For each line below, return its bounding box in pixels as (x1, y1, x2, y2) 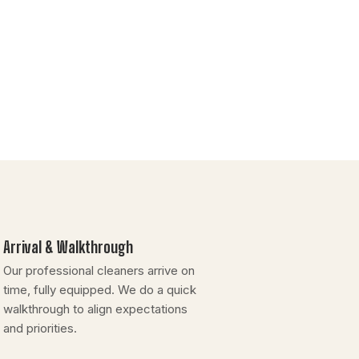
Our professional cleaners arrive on (3, 262, 196, 278)
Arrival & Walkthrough (3, 237, 134, 256)
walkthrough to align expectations (3, 301, 188, 317)
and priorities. (3, 320, 78, 336)
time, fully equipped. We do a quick (3, 281, 197, 297)
